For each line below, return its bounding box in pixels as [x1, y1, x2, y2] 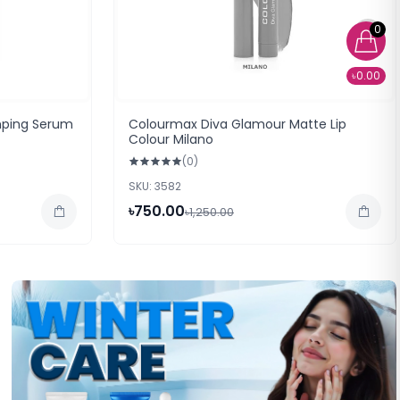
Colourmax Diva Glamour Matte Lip [129, 115, 346, 133]
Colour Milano [129, 130, 213, 148]
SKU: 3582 [129, 179, 181, 194]
